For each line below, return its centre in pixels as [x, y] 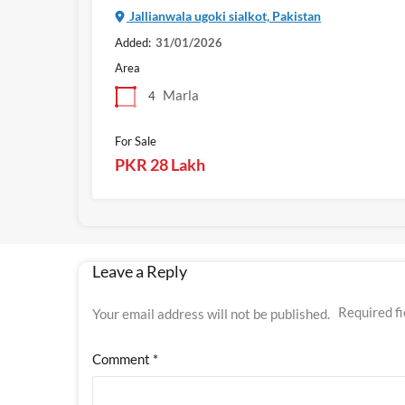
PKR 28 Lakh [160, 165]
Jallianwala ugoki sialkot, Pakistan [224, 16]
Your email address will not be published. [211, 314]
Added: [133, 43]
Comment [122, 359]
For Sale [136, 141]
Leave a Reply [140, 272]
